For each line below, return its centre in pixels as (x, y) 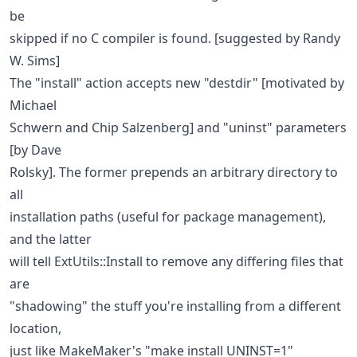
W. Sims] (35, 60)
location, (35, 328)
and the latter (51, 239)
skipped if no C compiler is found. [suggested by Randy (175, 38)
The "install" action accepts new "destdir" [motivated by (177, 82)
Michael (33, 105)
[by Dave (35, 149)
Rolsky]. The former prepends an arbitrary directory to (174, 172)
